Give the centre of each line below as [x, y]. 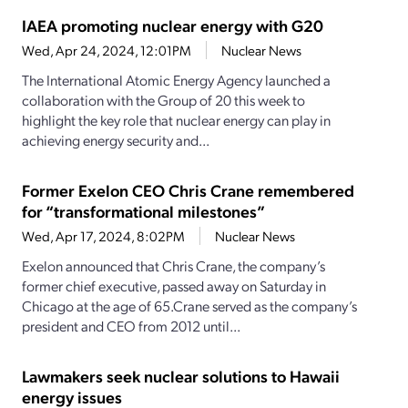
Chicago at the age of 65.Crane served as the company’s [189, 306]
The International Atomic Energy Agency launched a [176, 80]
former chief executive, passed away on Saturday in [174, 286]
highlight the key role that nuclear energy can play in [176, 120]
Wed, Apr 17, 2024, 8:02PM [103, 236]
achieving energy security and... [116, 140]
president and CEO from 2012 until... [131, 326]
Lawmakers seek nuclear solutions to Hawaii [181, 376]
